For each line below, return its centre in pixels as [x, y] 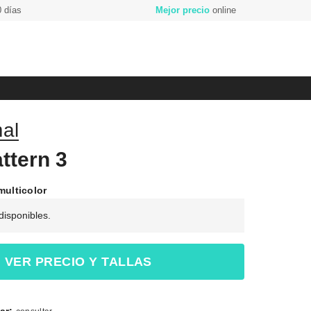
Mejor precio [182, 10]
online [222, 10]
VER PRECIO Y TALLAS [78, 262]
